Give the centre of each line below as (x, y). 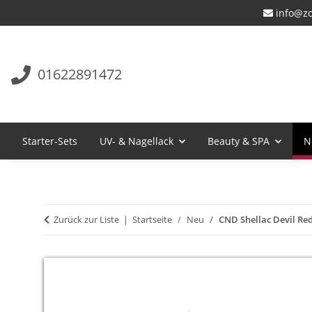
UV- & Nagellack (136, 141)
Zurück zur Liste (86, 220)
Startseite (152, 220)
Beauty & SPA (239, 141)
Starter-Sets (50, 141)
